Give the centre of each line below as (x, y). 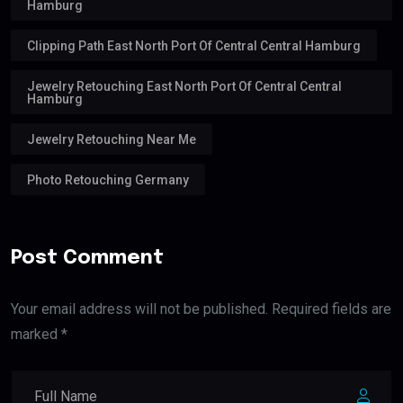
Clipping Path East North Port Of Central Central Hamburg (194, 45)
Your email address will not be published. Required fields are (201, 309)
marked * (39, 334)
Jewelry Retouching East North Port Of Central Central (184, 86)
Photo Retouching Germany (108, 179)
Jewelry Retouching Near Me (112, 139)
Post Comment (87, 258)
